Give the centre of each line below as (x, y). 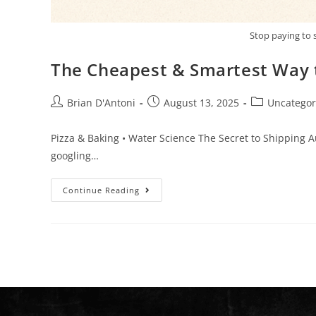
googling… (75, 155)
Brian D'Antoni (101, 102)
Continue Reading (101, 190)
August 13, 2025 (201, 102)
